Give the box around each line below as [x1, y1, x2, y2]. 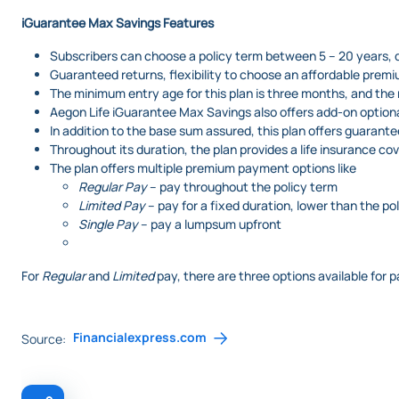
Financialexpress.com [73, 329, 207, 346]
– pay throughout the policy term [147, 178, 338, 195]
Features [163, 14, 214, 31]
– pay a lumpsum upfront [138, 216, 281, 232]
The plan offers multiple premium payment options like [50, 159, 359, 176]
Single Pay [78, 216, 138, 232]
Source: [21, 330, 66, 347]
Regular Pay [78, 178, 147, 195]
